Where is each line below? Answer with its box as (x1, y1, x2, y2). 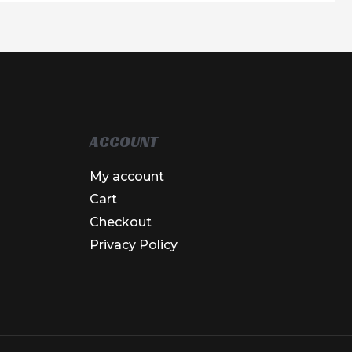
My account (89, 169, 164, 185)
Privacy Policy (89, 237, 178, 253)
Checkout (89, 214, 152, 230)
